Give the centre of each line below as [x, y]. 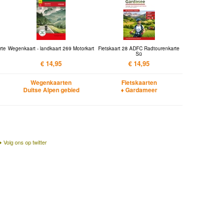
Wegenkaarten [51, 82]
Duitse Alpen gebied [51, 90]
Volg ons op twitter [25, 142]
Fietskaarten [139, 82]
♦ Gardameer [139, 90]
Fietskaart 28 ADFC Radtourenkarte [139, 48]
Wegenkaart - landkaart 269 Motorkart [51, 48]
